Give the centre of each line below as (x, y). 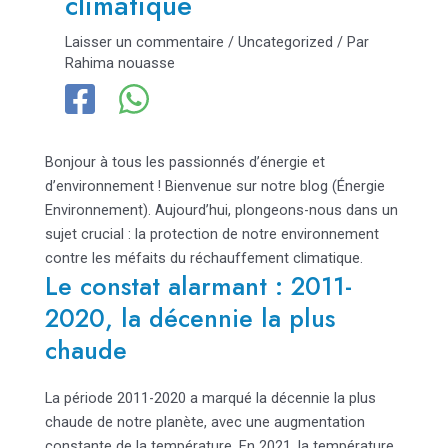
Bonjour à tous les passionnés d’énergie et (184, 161)
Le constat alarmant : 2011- (198, 285)
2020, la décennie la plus (189, 317)
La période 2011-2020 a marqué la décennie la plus (210, 397)
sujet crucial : (89, 233)
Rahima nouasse (119, 62)
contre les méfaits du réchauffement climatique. (203, 257)
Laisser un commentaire (144, 41)
